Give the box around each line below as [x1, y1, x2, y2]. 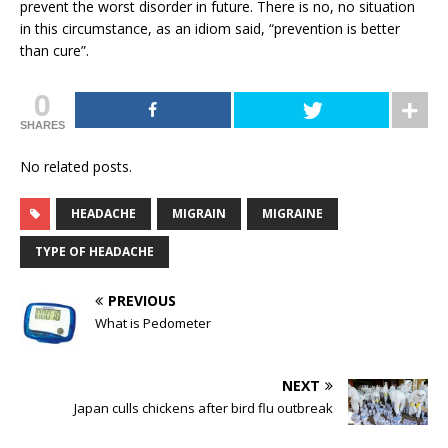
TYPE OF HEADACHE [35, 242, 154, 260]
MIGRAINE [262, 204, 323, 222]
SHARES [20, 118, 65, 131]
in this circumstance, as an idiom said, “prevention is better [20, 18, 400, 38]
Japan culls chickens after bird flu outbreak [74, 398, 333, 417]
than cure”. [20, 40, 89, 60]
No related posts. [20, 156, 132, 176]
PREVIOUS [108, 290, 176, 310]
